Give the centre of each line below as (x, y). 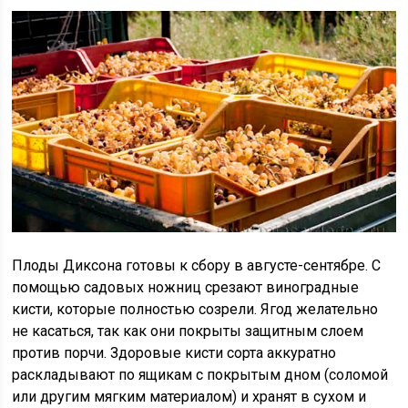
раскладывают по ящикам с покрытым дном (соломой (200, 374)
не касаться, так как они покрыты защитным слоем (188, 331)
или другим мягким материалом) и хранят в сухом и (189, 396)
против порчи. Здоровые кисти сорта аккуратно (174, 352)
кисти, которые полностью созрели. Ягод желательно (195, 309)
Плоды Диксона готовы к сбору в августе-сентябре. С (197, 265)
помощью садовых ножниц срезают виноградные (186, 287)
